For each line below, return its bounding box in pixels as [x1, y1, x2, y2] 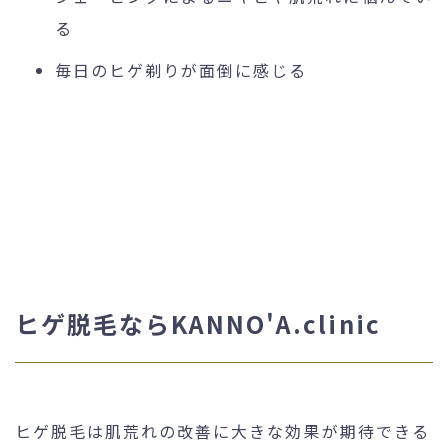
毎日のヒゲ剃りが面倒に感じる [55, 57, 308, 82]
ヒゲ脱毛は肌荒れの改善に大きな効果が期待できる [15, 418, 430, 443]
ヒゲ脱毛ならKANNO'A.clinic [15, 305, 381, 341]
